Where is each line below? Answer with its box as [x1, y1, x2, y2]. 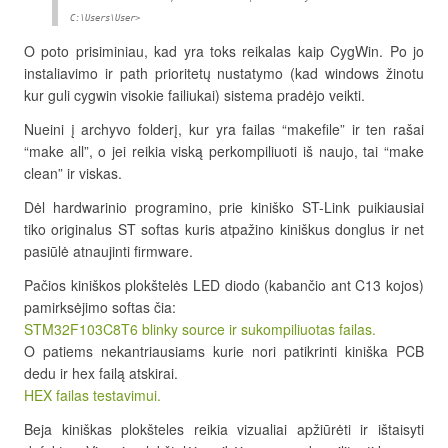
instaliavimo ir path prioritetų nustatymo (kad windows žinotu [24, 63, 424, 84]
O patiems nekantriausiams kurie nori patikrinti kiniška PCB [24, 341, 424, 362]
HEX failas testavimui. [24, 385, 161, 406]
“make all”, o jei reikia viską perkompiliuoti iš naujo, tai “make [24, 141, 424, 162]
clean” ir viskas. [24, 163, 122, 184]
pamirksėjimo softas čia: [24, 297, 176, 318]
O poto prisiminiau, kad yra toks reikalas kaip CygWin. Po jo [24, 41, 424, 62]
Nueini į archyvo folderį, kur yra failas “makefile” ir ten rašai [24, 119, 424, 140]
